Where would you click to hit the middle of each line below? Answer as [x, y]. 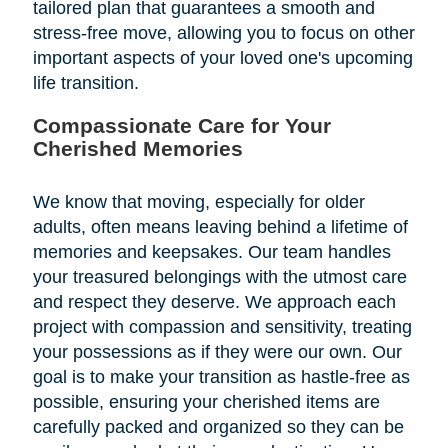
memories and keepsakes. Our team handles [211, 251]
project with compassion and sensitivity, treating [222, 326]
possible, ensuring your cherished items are [206, 401]
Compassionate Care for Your [181, 125]
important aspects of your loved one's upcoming [222, 57]
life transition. [85, 82]
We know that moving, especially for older [198, 201]
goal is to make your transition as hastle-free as [221, 376]
